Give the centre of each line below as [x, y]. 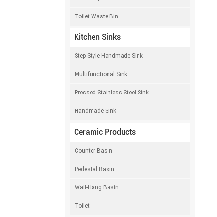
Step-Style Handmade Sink [109, 56]
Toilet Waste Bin [97, 16]
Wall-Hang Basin [97, 187]
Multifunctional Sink [101, 74]
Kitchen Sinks [97, 37]
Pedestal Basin [95, 169]
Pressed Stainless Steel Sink [112, 93]
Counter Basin [94, 150]
